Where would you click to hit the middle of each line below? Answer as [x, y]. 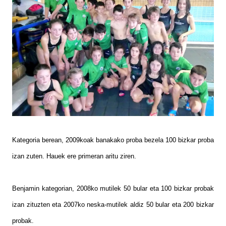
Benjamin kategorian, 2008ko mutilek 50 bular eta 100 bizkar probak [113, 188]
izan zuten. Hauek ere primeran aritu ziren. [74, 156]
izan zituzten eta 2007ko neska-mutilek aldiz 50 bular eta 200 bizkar [113, 205]
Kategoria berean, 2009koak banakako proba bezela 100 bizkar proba [113, 140]
